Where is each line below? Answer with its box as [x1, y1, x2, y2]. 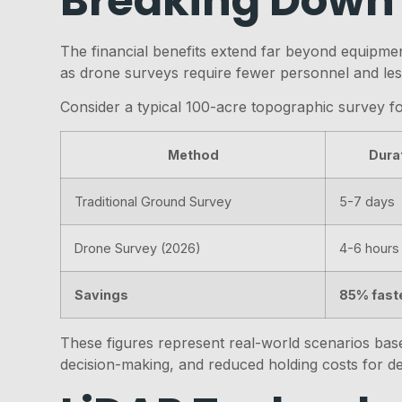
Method [167, 146, 219, 162]
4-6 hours [339, 240, 400, 256]
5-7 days [339, 193, 396, 209]
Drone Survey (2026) [74, 240, 202, 256]
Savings [74, 286, 129, 302]
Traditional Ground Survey [74, 193, 232, 209]
